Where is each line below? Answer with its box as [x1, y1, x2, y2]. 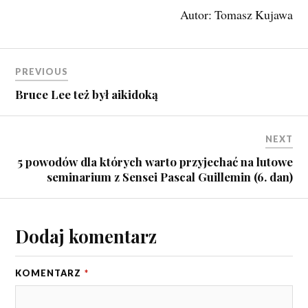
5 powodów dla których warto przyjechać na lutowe [16, 153, 293, 169]
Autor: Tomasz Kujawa [179, 6, 293, 23]
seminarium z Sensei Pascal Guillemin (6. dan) [46, 168, 293, 184]
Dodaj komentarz [15, 223, 157, 247]
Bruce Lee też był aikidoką [15, 86, 159, 102]
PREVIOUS [15, 65, 69, 77]
